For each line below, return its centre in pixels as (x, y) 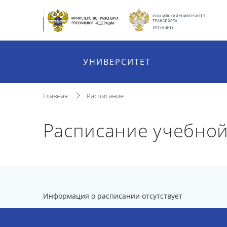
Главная (55, 96)
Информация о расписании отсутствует (112, 196)
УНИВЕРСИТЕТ (117, 62)
